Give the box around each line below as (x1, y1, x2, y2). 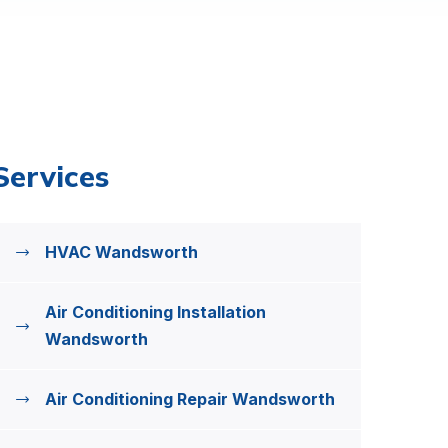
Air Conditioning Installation (45, 302, 266, 322)
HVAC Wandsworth (45, 242, 198, 262)
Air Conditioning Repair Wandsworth (45, 389, 335, 409)
